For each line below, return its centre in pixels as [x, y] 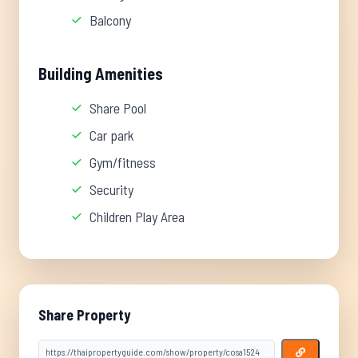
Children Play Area [137, 217]
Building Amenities [101, 74]
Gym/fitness [123, 162]
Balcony [110, 20]
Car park [112, 135]
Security [111, 189]
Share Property [84, 315]
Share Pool [118, 108]
